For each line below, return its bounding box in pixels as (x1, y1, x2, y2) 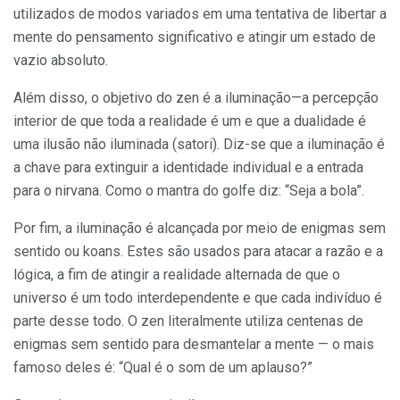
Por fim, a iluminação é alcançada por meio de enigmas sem (13, 220, 386, 237)
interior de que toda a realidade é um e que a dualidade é (13, 112, 366, 130)
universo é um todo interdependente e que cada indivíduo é (13, 289, 382, 307)
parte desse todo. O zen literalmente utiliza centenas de (13, 312, 363, 330)
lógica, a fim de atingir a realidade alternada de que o (13, 266, 340, 284)
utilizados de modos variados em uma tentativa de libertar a (13, 5, 387, 23)
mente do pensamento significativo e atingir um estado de (13, 29, 376, 46)
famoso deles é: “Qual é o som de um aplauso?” (13, 359, 312, 377)
